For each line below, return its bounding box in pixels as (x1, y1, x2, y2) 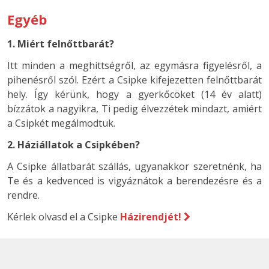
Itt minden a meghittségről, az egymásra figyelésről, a (7, 59, 262, 73)
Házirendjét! (120, 210, 181, 224)
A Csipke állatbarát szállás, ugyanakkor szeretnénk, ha (7, 160, 262, 174)
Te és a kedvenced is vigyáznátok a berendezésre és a (7, 174, 262, 188)
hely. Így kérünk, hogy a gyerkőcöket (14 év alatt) (7, 88, 262, 101)
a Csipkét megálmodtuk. (7, 116, 115, 130)
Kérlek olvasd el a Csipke (7, 210, 120, 224)
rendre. (7, 189, 40, 202)
